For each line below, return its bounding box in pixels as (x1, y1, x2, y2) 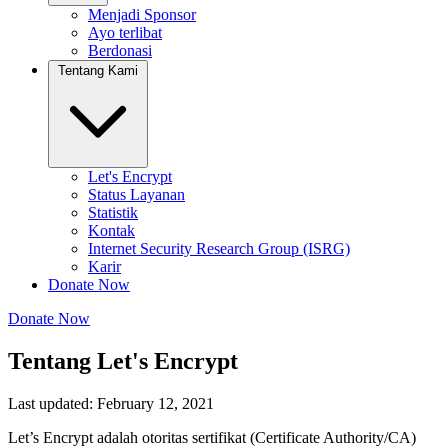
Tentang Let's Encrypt (8, 347, 238, 374)
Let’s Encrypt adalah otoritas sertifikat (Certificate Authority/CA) (8, 428, 416, 446)
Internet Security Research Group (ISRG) (88, 240, 350, 257)
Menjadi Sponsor (88, 6, 196, 23)
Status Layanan (88, 186, 185, 203)
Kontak (88, 222, 135, 239)
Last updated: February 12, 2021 (8, 394, 214, 412)
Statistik (88, 204, 138, 221)
